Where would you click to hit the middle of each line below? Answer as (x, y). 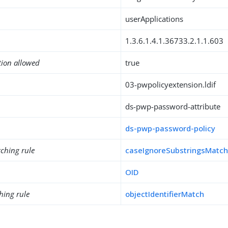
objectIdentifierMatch (165, 194)
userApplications (154, 19)
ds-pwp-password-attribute (173, 106)
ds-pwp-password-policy (170, 128)
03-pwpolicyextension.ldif (171, 84)
